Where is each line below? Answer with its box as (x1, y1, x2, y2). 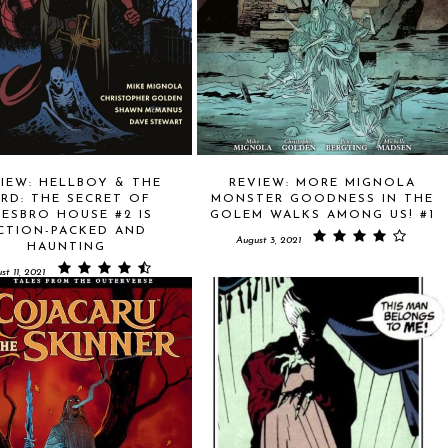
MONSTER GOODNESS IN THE (211, 192, 434, 205)
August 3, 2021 (235, 234, 301, 246)
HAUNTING (27, 240, 106, 253)
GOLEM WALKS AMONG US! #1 (210, 208, 435, 221)
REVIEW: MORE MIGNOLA (229, 176, 416, 189)
